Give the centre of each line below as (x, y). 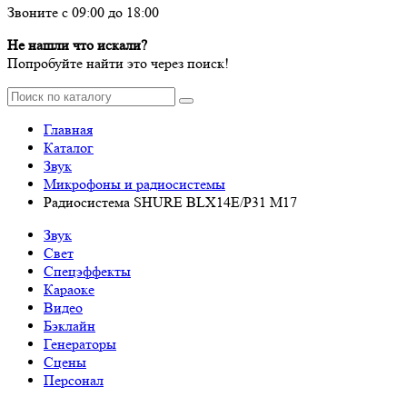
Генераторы (80, 344)
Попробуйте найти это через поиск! (118, 63)
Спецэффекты (87, 271)
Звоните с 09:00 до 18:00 (83, 12)
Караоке (69, 289)
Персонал (74, 380)
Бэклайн (69, 326)
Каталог (69, 148)
